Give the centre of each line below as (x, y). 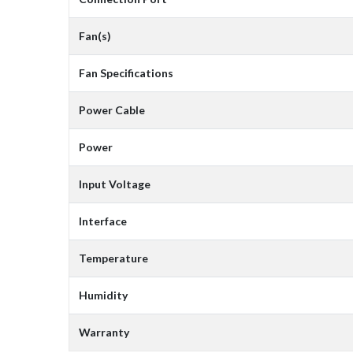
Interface (103, 221)
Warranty (104, 332)
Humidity (103, 295)
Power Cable (112, 110)
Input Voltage (115, 184)
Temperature (113, 258)
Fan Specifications (126, 72)
